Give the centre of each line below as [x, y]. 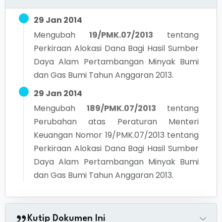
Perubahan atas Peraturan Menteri [116, 122]
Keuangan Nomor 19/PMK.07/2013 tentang [116, 135]
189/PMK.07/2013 [121, 108]
